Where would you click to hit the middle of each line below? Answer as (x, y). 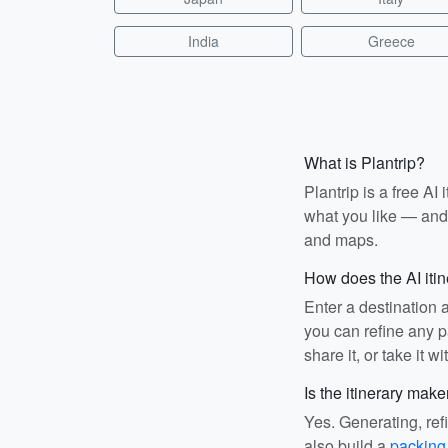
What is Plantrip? (364, 162)
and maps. (341, 239)
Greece (391, 41)
